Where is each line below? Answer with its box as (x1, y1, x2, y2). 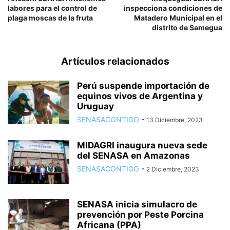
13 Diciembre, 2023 (146, 116, 203, 124)
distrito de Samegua (152, 23, 222, 32)
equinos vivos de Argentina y (77, 91, 203, 102)
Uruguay (77, 101, 114, 112)
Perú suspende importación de (77, 81, 209, 91)
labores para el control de (8, 4, 97, 13)
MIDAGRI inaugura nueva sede (77, 140, 207, 151)
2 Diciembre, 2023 (146, 165, 199, 174)
